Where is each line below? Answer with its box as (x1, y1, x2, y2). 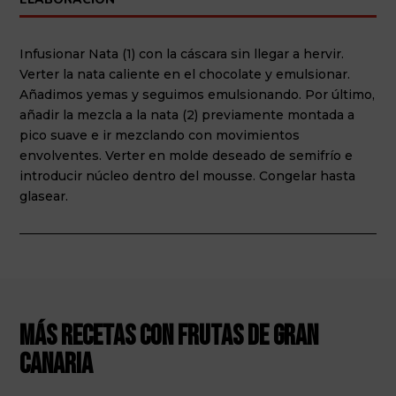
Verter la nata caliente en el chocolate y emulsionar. (19, 65, 351, 82)
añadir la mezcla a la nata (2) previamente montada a (19, 106, 355, 123)
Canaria (19, 346, 94, 382)
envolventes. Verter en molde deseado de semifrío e (19, 147, 354, 164)
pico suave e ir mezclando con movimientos (19, 126, 301, 143)
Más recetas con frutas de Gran (19, 318, 319, 354)
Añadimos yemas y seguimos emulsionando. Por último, (19, 86, 376, 103)
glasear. (19, 187, 69, 204)
